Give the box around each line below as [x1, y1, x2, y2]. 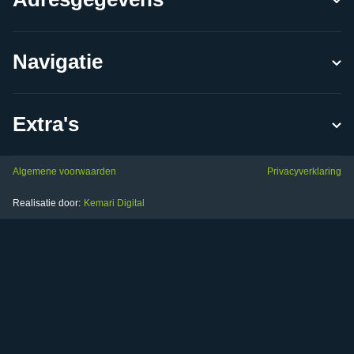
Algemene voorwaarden [13, 166, 116, 178]
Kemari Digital [84, 198, 145, 209]
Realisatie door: [13, 198, 81, 209]
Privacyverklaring [267, 166, 341, 178]
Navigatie [13, 50, 103, 74]
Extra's [13, 112, 79, 137]
